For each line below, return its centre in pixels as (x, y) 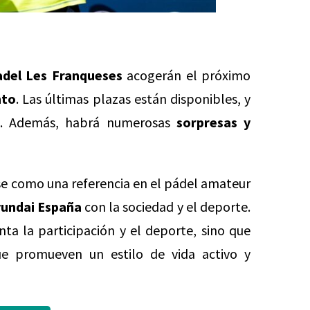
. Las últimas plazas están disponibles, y (134, 98)
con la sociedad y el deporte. (166, 206)
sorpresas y (213, 122)
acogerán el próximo (186, 75)
